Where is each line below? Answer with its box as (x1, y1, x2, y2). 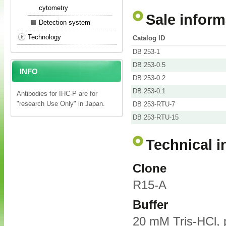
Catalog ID (133, 34, 165, 42)
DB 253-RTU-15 (133, 114, 179, 122)
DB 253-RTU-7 (133, 100, 175, 108)
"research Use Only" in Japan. (17, 100, 105, 107)
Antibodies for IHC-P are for (17, 90, 97, 97)
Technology (28, 33, 61, 41)
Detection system (39, 19, 90, 26)
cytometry (39, 4, 68, 12)
